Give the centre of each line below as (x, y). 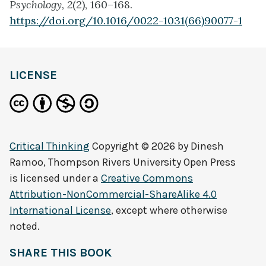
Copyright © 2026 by (140, 146)
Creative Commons (147, 178)
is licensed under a (55, 178)
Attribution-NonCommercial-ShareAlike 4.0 (113, 194)
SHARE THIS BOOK (61, 253)
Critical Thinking (50, 146)
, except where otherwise (169, 210)
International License (60, 210)
